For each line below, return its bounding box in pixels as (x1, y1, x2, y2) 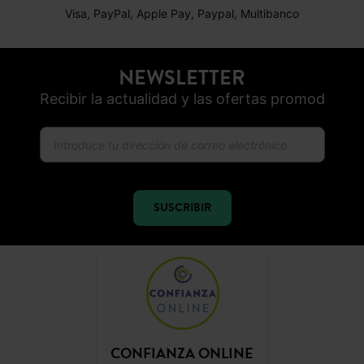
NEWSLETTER (119, 62, 245, 93)
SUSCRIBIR (153, 199, 211, 217)
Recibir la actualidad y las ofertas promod (39, 89, 325, 107)
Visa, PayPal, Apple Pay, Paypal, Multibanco (65, 6, 299, 20)
